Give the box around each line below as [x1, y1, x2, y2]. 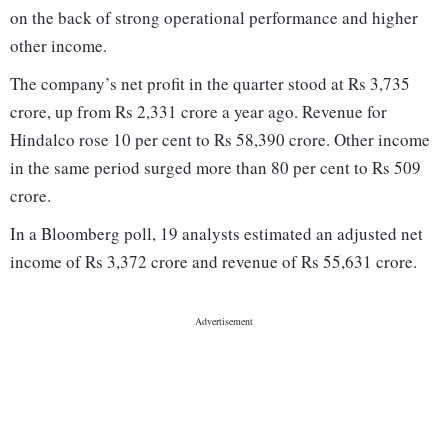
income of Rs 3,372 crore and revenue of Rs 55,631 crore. [10, 250, 417, 274]
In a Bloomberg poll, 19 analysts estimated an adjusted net [10, 222, 423, 246]
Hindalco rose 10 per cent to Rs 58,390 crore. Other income [10, 128, 430, 152]
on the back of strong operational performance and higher [10, 6, 418, 30]
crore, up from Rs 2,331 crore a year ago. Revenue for [10, 100, 387, 124]
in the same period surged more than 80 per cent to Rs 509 [10, 156, 421, 180]
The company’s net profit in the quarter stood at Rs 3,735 [10, 72, 410, 96]
